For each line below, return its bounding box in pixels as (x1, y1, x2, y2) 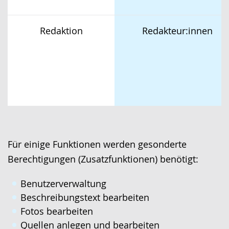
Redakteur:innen (142, 25, 213, 37)
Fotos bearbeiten (20, 205, 93, 217)
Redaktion (39, 25, 83, 37)
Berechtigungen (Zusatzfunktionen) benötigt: (8, 153, 198, 165)
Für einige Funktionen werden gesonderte (8, 138, 187, 150)
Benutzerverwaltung (20, 177, 106, 190)
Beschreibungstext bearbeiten (20, 191, 149, 203)
